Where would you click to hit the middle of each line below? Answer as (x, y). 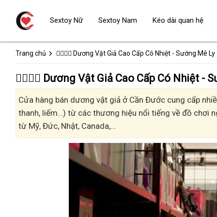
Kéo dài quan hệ (178, 20)
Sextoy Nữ (66, 20)
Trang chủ (31, 53)
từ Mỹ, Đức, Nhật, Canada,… (67, 126)
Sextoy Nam (118, 20)
